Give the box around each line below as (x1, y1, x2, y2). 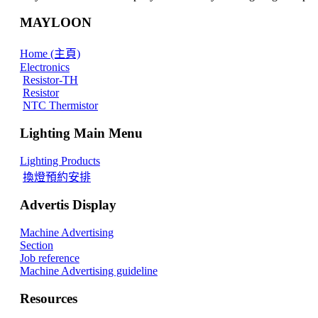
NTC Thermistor (22, 99, 98, 112)
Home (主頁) (19, 48, 80, 60)
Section (19, 239, 53, 251)
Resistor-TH (22, 74, 78, 87)
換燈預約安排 (22, 170, 91, 183)
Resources (19, 290, 77, 306)
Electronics (19, 61, 70, 74)
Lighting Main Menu (19, 125, 143, 141)
